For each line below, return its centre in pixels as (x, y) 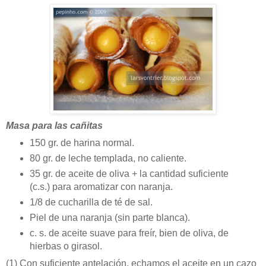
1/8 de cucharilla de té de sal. (91, 202)
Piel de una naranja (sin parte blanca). (110, 218)
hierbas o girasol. (66, 246)
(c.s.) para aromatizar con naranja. (101, 187)
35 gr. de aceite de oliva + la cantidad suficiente (129, 174)
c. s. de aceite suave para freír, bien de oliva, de (129, 233)
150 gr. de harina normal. (82, 143)
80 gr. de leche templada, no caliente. (108, 159)
